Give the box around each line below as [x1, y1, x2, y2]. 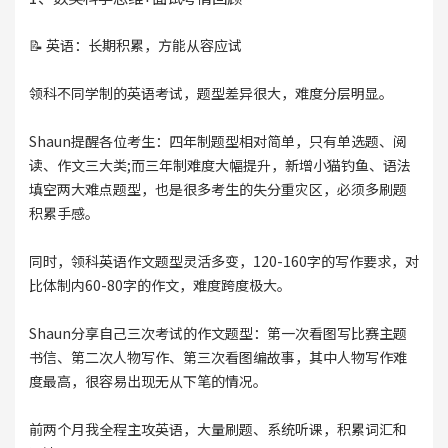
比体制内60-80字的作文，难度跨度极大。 [28, 275, 291, 296]
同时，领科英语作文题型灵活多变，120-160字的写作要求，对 [28, 251, 419, 272]
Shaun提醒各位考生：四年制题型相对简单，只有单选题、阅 [28, 131, 407, 152]
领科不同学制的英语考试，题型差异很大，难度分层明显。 [28, 83, 393, 104]
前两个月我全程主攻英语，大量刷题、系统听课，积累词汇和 [28, 419, 407, 440]
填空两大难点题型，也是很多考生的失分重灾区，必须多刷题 [28, 179, 407, 200]
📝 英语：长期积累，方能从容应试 [28, 35, 242, 56]
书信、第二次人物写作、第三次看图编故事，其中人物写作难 [28, 347, 407, 368]
